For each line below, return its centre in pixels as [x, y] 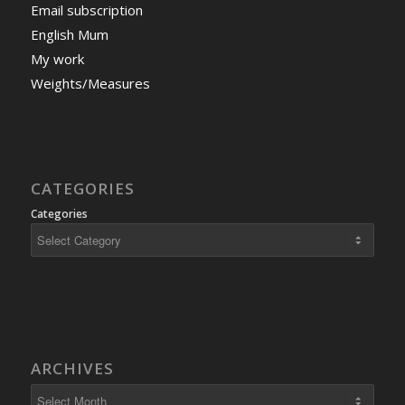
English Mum [69, 35]
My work [57, 59]
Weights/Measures [90, 84]
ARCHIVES [72, 368]
